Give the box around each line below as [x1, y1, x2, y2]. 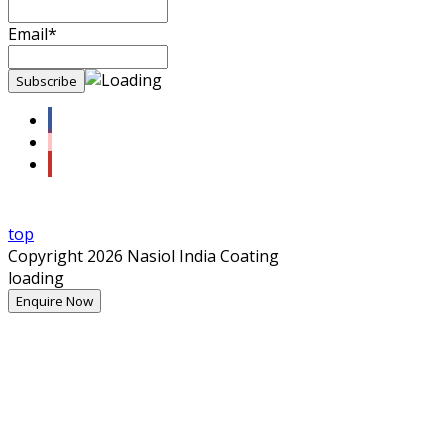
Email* [8, 22, 57, 45]
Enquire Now [16, 291, 93, 310]
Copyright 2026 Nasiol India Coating [8, 244, 279, 267]
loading [8, 266, 64, 289]
